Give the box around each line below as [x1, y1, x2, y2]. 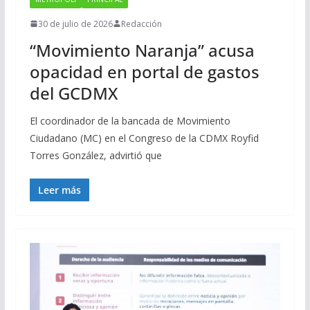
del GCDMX [29, 81, 118, 104]
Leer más [37, 183, 81, 197]
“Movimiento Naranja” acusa [29, 38, 255, 62]
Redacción [120, 17, 162, 30]
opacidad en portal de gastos [29, 60, 259, 83]
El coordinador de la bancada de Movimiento [29, 113, 230, 127]
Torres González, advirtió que [29, 148, 162, 162]
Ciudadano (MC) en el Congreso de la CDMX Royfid [29, 131, 259, 145]
